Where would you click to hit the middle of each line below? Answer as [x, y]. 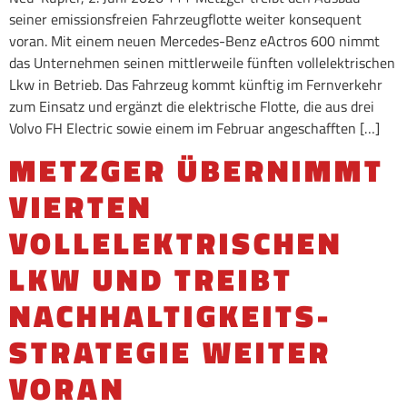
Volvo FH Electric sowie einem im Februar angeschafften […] [194, 129]
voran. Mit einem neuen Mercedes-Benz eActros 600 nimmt [194, 41]
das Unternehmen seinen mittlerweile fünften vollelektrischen [202, 63]
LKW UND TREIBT [151, 279]
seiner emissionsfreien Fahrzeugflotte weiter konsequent [185, 20]
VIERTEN [81, 206]
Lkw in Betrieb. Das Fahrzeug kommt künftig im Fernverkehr [196, 85]
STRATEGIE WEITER [170, 352]
